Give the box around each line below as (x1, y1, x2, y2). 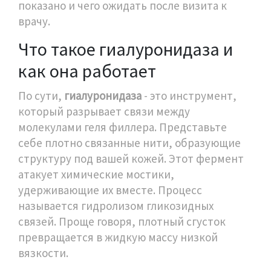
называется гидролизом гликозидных (18, 198, 214, 214)
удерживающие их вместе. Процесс (18, 183, 202, 198)
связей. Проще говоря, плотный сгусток (18, 214, 226, 229)
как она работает (18, 59, 156, 83)
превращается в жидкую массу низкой (18, 230, 218, 245)
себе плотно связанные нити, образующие (18, 135, 241, 151)
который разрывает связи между (18, 104, 190, 119)
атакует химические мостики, (18, 167, 174, 182)
